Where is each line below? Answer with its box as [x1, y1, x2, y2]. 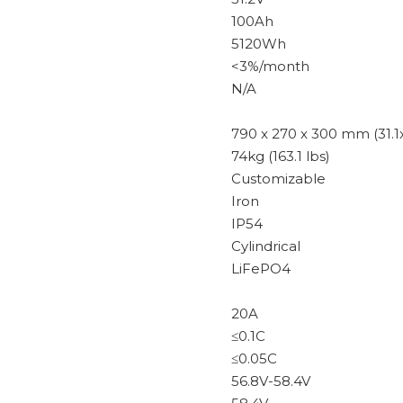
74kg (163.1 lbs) [231, 148, 330, 165]
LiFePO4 [231, 260, 291, 277]
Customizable [231, 170, 326, 187]
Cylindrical [231, 237, 300, 255]
